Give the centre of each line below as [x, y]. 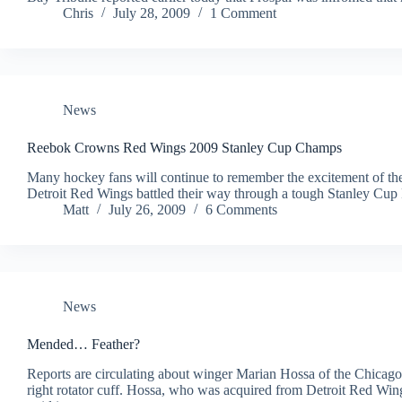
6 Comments [241, 210]
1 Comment [243, 13]
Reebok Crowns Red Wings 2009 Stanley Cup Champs [184, 148]
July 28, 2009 [152, 13]
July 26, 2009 [147, 210]
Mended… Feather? [83, 345]
